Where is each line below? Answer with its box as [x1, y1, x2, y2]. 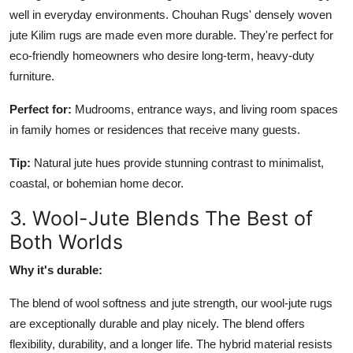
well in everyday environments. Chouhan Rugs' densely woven [9, 7, 332, 21]
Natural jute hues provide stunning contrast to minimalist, [31, 155, 324, 169]
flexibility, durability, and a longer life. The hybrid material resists [9, 336, 333, 351]
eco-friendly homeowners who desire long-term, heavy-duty [9, 48, 314, 62]
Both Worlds [9, 229, 123, 254]
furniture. [9, 69, 54, 83]
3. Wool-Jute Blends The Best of [9, 206, 313, 230]
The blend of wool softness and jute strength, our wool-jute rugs [9, 295, 333, 310]
